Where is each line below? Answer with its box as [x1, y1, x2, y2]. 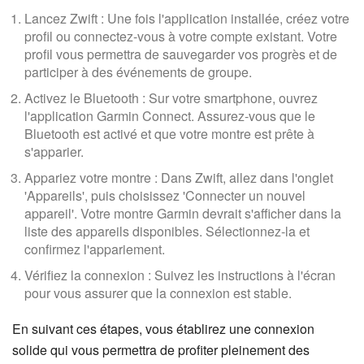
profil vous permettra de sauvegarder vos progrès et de [24, 45, 337, 63]
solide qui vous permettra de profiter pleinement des [12, 340, 310, 359]
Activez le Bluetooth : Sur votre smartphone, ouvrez [24, 89, 318, 107]
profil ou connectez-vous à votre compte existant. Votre [24, 27, 337, 45]
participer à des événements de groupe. [24, 63, 252, 81]
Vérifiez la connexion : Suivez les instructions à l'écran [24, 266, 336, 284]
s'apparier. [24, 142, 84, 161]
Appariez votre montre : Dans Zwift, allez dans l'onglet [24, 168, 333, 187]
